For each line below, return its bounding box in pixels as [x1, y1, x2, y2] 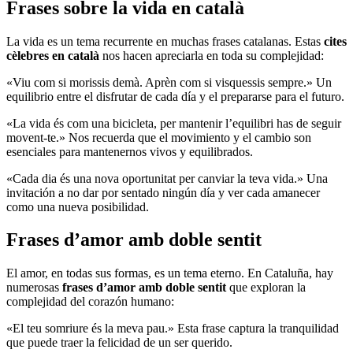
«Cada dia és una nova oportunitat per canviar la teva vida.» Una [6, 171, 328, 185]
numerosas [6, 281, 62, 295]
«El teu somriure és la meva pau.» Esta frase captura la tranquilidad [6, 321, 339, 336]
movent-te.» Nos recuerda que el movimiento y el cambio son [6, 130, 311, 144]
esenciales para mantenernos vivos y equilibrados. [6, 144, 253, 158]
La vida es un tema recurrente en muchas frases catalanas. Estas [6, 34, 324, 48]
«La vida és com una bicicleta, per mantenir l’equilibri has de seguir [6, 116, 341, 130]
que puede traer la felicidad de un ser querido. [6, 336, 232, 350]
